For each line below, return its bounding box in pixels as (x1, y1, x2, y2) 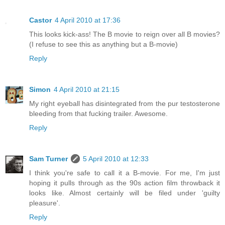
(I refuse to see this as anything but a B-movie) (29, 40, 178, 48)
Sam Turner (29, 154, 68, 163)
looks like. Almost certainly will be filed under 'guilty (29, 188, 220, 197)
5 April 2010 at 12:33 (83, 154, 149, 163)
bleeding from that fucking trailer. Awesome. (29, 109, 168, 118)
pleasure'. (29, 198, 60, 207)
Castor (29, 16, 52, 24)
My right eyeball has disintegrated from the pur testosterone (29, 99, 220, 107)
